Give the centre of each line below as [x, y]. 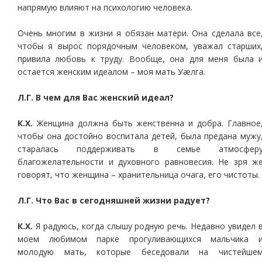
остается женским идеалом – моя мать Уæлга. [111, 72]
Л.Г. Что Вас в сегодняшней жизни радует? [114, 200]
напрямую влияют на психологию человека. [105, 7]
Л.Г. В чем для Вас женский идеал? [96, 97]
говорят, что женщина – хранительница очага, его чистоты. [139, 175]
